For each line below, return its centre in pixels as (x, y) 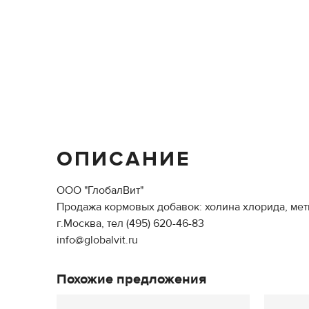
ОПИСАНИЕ (123, 159)
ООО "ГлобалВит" (100, 190)
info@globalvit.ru (97, 240)
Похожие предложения (131, 279)
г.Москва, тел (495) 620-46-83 (130, 223)
